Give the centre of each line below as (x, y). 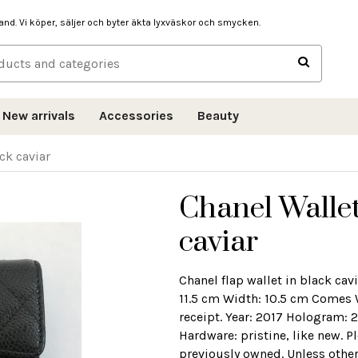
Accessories (136, 115)
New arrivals (39, 115)
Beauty (218, 115)
